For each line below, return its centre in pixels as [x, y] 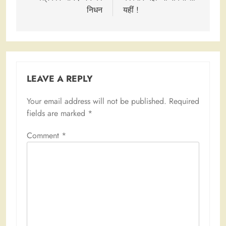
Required [184, 101]
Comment [44, 136]
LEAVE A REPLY [60, 79]
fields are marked [57, 114]
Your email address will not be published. [97, 101]
